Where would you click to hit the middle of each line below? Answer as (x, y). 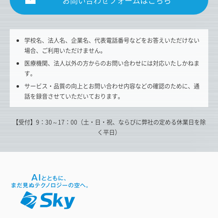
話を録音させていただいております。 (74, 96)
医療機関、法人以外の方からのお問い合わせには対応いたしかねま (112, 63)
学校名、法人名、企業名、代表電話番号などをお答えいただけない (112, 40)
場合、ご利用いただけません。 (65, 51)
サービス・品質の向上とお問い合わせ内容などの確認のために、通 (112, 86)
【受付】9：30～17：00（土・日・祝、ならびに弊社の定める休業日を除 (109, 122)
